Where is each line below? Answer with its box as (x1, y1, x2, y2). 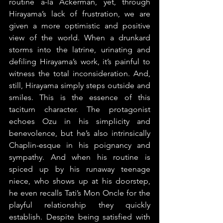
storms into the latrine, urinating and (9, 44, 150, 54)
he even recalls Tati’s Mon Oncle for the (9, 188, 150, 198)
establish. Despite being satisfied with (9, 212, 150, 222)
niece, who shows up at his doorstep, (9, 176, 150, 186)
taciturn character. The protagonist (9, 104, 150, 114)
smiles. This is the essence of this (9, 92, 150, 102)
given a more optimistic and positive (9, 20, 150, 30)
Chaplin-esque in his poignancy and (9, 140, 150, 150)
